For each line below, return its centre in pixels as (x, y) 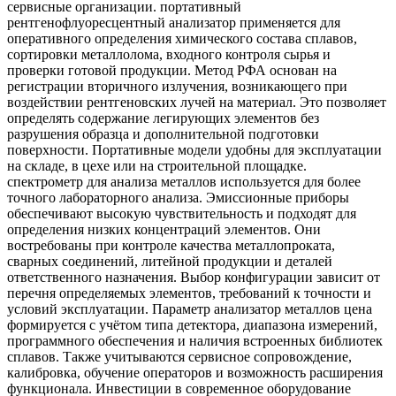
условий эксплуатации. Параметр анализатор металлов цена (190, 309)
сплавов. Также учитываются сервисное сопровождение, (179, 357)
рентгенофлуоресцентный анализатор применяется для (174, 23)
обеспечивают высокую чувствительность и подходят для (182, 214)
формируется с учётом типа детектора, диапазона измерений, (192, 325)
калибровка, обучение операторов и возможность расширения (195, 373)
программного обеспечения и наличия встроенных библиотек (195, 341)
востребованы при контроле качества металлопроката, (171, 246)
